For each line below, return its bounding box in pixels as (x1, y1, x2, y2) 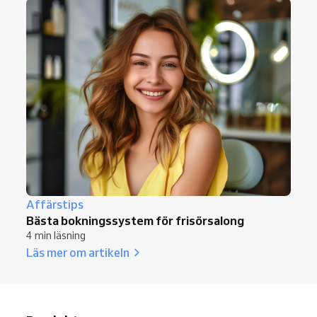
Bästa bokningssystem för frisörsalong (26, 213, 244, 229)
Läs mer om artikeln (26, 245, 129, 260)
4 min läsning (26, 229, 86, 243)
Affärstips (26, 197, 83, 212)
